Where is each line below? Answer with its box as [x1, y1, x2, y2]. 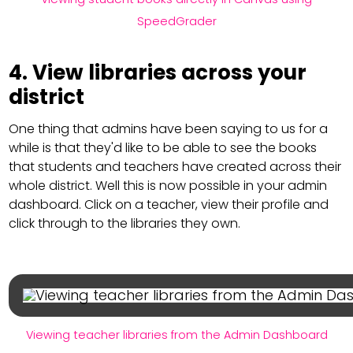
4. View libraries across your [9, 58, 307, 87]
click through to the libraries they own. [9, 214, 241, 233]
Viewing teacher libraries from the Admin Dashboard [25, 327, 328, 344]
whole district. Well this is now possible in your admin [9, 176, 328, 195]
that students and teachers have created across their [9, 158, 342, 176]
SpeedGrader [136, 13, 217, 30]
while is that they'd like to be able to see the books [9, 139, 318, 158]
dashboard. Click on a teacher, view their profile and [9, 195, 329, 214]
